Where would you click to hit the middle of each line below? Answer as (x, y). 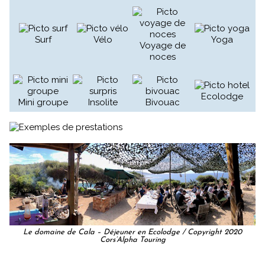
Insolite (103, 103)
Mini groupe (43, 103)
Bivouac (162, 103)
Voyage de (162, 46)
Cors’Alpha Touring (132, 240)
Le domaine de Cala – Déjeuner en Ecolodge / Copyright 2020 (132, 232)
